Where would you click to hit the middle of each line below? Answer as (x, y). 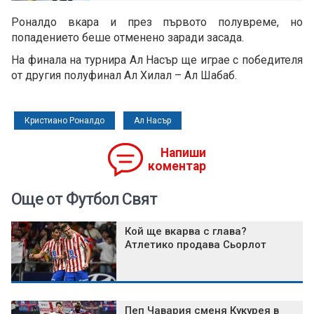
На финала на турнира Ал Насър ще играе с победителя (157, 60)
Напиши (183, 153)
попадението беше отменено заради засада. (128, 38)
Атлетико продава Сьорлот (196, 245)
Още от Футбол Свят (84, 200)
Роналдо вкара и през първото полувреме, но (157, 22)
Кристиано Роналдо (64, 121)
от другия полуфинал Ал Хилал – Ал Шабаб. (124, 76)
